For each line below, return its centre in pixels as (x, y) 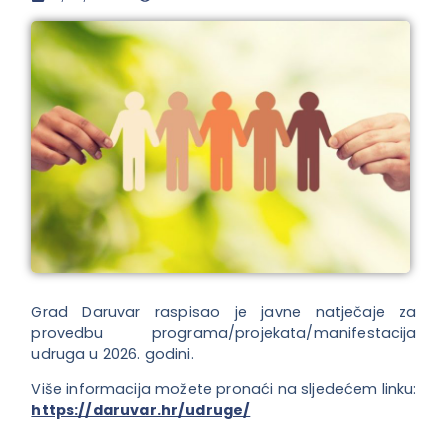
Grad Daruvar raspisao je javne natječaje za (224, 311)
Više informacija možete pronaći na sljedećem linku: (224, 389)
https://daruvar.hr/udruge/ (141, 410)
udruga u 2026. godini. (112, 353)
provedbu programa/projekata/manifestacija (224, 332)
